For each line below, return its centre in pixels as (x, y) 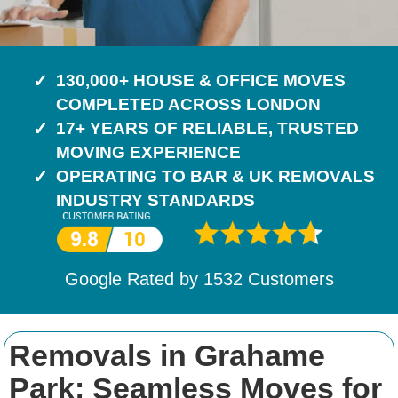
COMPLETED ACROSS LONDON (188, 104)
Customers (288, 279)
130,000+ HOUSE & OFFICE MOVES (201, 80)
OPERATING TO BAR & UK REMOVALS (215, 176)
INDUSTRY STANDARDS (155, 200)
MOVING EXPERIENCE (148, 152)
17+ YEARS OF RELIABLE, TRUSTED (207, 128)
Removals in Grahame (167, 356)
